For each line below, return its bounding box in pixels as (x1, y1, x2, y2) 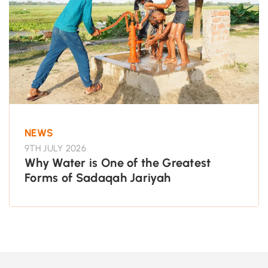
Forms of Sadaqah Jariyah (25, 170, 171, 185)
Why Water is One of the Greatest (25, 155, 211, 170)
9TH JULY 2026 (25, 142, 86, 154)
